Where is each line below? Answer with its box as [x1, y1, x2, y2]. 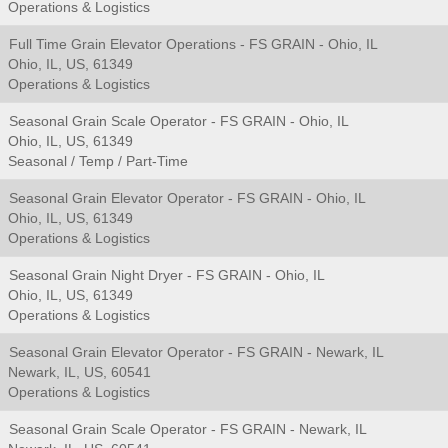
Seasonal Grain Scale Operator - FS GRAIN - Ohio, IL [9, 113, 349, 129]
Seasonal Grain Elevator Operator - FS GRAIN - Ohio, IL [9, 190, 366, 206]
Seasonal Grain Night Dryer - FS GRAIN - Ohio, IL [9, 267, 325, 283]
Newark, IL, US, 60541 [8, 364, 151, 380]
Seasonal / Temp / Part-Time [8, 153, 188, 169]
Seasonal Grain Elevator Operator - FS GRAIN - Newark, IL [9, 344, 384, 360]
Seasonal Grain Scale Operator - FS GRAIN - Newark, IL [9, 421, 367, 437]
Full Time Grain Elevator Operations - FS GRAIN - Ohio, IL [9, 36, 378, 52]
